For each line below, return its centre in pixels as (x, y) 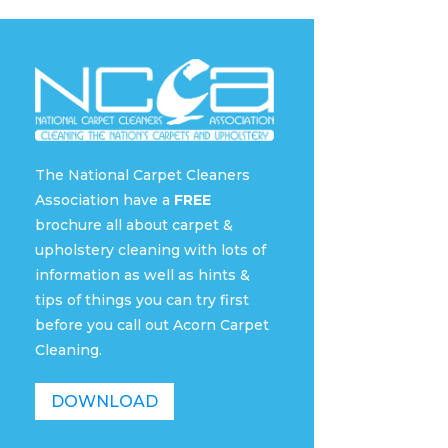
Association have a (104, 200)
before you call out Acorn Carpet (151, 325)
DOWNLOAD (104, 402)
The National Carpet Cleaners (142, 175)
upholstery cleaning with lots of (150, 250)
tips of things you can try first (141, 300)
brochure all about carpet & (133, 225)
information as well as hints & (142, 275)
